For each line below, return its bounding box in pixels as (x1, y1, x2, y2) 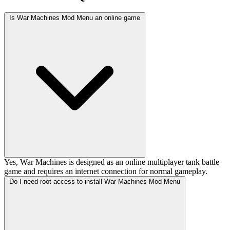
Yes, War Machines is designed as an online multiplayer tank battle (4, 158, 219, 167)
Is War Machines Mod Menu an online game (9, 14, 140, 22)
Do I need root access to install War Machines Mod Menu (9, 178, 180, 186)
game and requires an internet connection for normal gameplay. (4, 167, 207, 176)
